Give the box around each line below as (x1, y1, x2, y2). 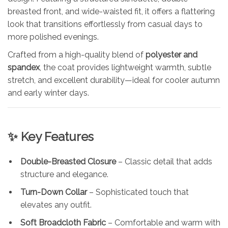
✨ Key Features (8, 129, 94, 144)
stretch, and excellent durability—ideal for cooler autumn (8, 75, 220, 85)
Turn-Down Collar (20, 187, 87, 197)
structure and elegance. (20, 169, 108, 179)
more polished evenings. (8, 32, 99, 42)
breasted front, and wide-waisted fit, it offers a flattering (8, 6, 215, 16)
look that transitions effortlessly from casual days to (8, 19, 203, 29)
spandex (8, 62, 40, 72)
